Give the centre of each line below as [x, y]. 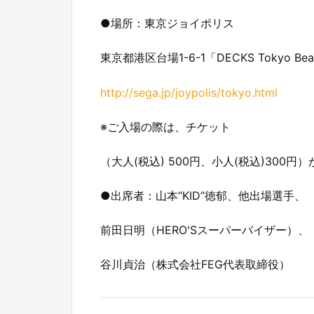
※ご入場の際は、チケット [165, 127]
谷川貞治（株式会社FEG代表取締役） [195, 265]
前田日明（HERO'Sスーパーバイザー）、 [205, 230]
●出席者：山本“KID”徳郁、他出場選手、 [203, 196]
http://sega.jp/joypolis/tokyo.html [189, 92]
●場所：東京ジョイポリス [167, 23]
